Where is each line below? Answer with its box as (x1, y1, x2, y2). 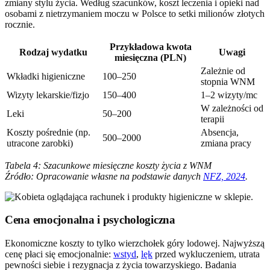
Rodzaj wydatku (19, 46, 87, 57)
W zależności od (201, 102, 263, 113)
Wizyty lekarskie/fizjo (7, 89, 89, 100)
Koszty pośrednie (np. (7, 127, 90, 137)
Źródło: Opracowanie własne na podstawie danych (5, 171, 203, 181)
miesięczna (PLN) (115, 52, 186, 63)
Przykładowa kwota (109, 41, 192, 52)
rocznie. (5, 19, 35, 30)
